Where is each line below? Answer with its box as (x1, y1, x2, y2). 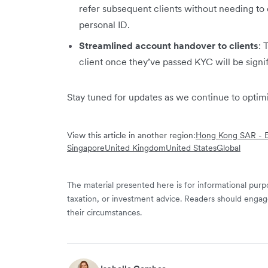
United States (166, 142, 217, 153)
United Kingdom (105, 142, 166, 153)
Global (217, 142, 240, 153)
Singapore (67, 142, 105, 153)
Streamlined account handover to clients (79, 39, 258, 51)
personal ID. (79, 18, 130, 31)
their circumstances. (67, 206, 142, 218)
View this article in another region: (67, 129, 196, 141)
